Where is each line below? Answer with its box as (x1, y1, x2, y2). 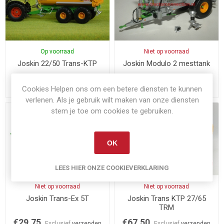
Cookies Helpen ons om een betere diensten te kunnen (22, 84, 202, 93)
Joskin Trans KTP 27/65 (127, 193, 206, 203)
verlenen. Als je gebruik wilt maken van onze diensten (25, 95, 199, 104)
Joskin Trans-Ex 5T (25, 193, 89, 203)
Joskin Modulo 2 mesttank (123, 58, 210, 68)
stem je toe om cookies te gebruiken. (51, 106, 173, 115)
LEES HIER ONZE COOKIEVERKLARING (55, 164, 169, 171)
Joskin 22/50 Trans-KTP (17, 58, 97, 68)
